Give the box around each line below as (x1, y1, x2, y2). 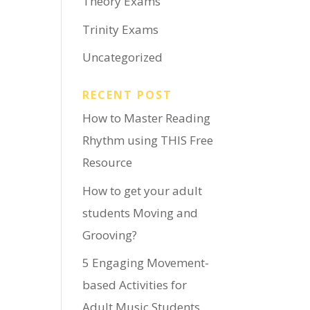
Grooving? (82, 226, 138, 243)
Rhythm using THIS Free (82, 132, 214, 148)
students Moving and (82, 204, 199, 221)
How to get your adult (82, 182, 203, 199)
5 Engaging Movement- (82, 255, 210, 271)
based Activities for (82, 277, 188, 293)
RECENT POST (82, 87, 173, 102)
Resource (82, 154, 133, 170)
